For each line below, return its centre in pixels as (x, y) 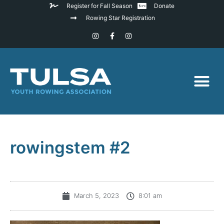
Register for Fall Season (99, 6)
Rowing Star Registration (120, 18)
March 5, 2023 (96, 196)
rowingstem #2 (70, 148)
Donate (164, 6)
